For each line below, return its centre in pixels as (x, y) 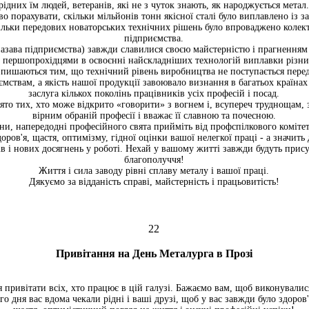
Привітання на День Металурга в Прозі (154, 253)
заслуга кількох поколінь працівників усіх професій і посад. (154, 93)
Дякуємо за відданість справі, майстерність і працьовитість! (154, 182)
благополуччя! (154, 160)
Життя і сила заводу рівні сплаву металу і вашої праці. (154, 171)
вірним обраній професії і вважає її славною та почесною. (154, 116)
